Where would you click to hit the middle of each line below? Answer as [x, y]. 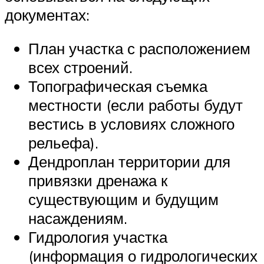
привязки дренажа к [98, 181]
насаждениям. [78, 218]
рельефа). [63, 143]
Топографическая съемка [118, 86]
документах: [47, 14]
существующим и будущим [123, 199]
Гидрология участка [98, 237]
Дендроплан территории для [129, 162]
